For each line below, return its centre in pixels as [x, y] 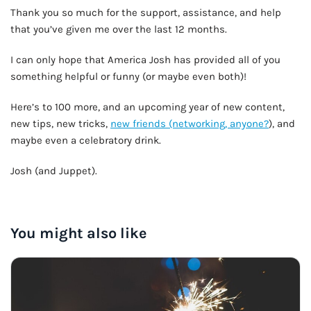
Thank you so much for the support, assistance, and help [146, 12]
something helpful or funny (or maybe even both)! [128, 76]
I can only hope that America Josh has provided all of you [145, 60]
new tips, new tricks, [60, 124]
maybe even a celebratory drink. [86, 140]
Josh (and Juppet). [54, 171]
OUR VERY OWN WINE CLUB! [236, 208]
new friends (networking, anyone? [190, 124]
